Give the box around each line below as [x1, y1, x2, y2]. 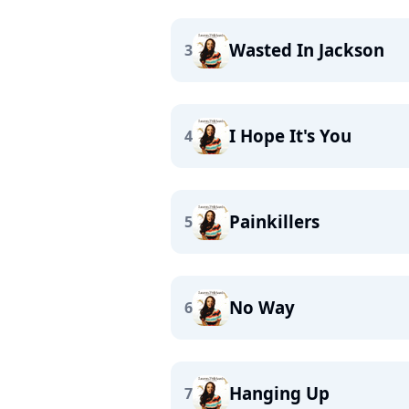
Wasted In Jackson [229, 38, 384, 61]
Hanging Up [229, 382, 330, 404]
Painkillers [229, 210, 320, 233]
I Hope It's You [229, 124, 351, 147]
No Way [229, 296, 295, 319]
